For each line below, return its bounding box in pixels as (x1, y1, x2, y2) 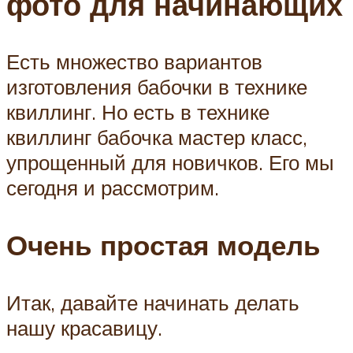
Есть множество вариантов (6, 48, 262, 74)
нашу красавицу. (6, 315, 162, 341)
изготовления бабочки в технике (6, 73, 307, 99)
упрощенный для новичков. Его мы (6, 149, 334, 175)
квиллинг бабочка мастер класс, (6, 124, 307, 150)
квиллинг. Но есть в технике (6, 98, 269, 124)
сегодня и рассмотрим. (6, 174, 219, 200)
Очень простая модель (6, 228, 321, 262)
